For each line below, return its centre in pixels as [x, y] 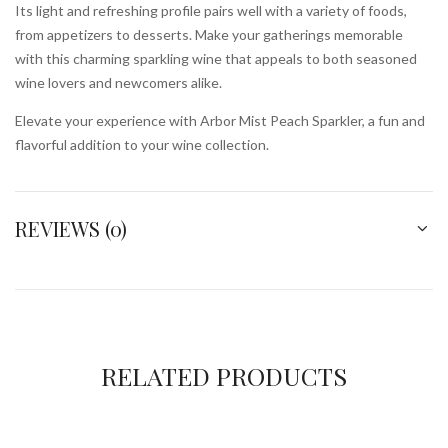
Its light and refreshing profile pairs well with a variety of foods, [211, 10]
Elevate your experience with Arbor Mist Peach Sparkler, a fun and [220, 120]
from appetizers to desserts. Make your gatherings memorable [209, 34]
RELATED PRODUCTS [224, 375]
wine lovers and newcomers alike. [118, 82]
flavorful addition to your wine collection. [142, 144]
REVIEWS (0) [71, 228]
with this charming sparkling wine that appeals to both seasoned [216, 58]
